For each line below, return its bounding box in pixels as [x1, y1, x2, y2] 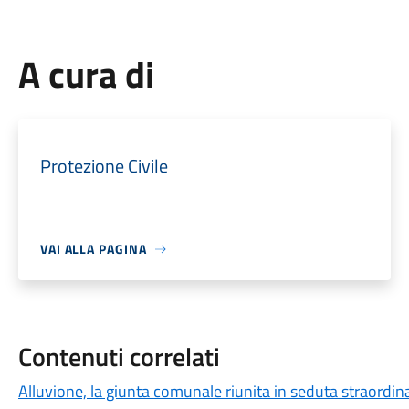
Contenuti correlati [17, 337, 220, 376]
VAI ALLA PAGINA [39, 239, 147, 258]
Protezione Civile [39, 152, 168, 180]
